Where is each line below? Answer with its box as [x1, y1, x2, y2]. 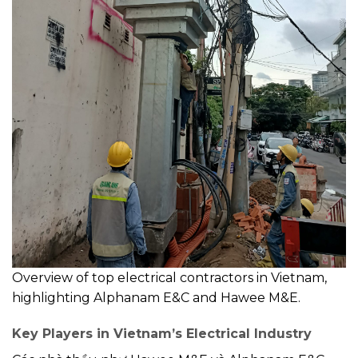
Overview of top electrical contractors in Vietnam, [12, 269, 327, 285]
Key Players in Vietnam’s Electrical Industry [12, 326, 312, 342]
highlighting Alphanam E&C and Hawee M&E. [12, 289, 300, 305]
